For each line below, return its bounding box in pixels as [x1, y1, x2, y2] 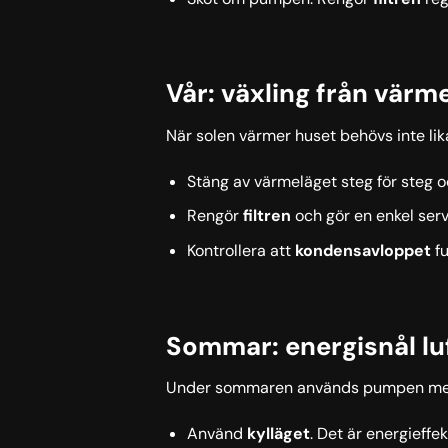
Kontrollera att [186, 239, 295, 261]
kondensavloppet [294, 239, 431, 261]
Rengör [186, 205, 243, 227]
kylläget [246, 423, 310, 445]
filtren [242, 205, 291, 227]
